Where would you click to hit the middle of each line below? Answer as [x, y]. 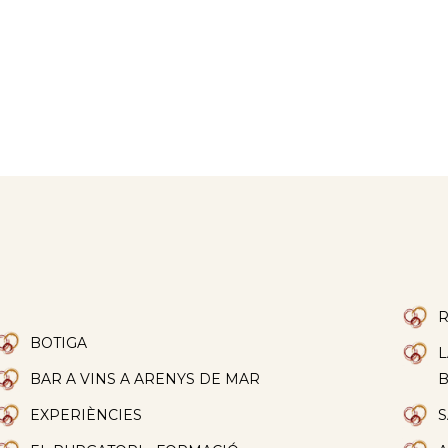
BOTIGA [58, 343]
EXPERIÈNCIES [86, 415]
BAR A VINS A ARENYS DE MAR [145, 379]
